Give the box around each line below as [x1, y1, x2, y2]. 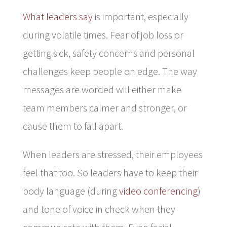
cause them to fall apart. [22, 119, 123, 132]
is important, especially [92, 10, 188, 23]
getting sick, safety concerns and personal [22, 46, 195, 59]
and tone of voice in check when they [22, 202, 175, 215]
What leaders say [22, 10, 93, 23]
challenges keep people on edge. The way [22, 64, 197, 78]
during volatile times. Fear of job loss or [22, 28, 183, 41]
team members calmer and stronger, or [22, 101, 187, 114]
